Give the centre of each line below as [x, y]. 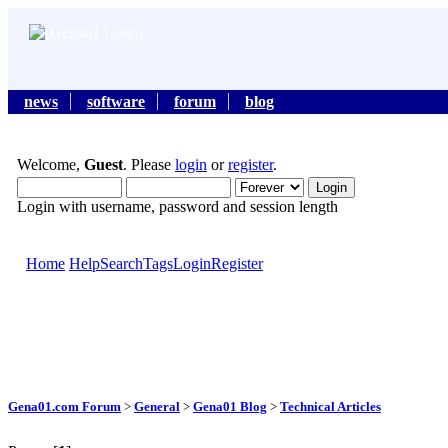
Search [121, 264]
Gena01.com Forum [64, 406]
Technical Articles [330, 406]
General [157, 406]
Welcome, [50, 165]
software [116, 102]
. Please [149, 165]
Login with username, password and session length [177, 207]
